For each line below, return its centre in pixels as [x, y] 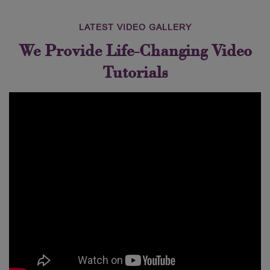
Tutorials [135, 73]
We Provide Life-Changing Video [135, 51]
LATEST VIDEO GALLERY [135, 27]
